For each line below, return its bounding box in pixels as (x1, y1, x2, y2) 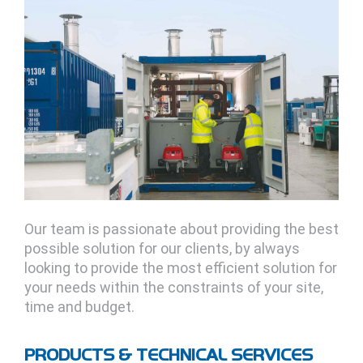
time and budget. (24, 297, 135, 315)
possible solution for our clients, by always (24, 239, 300, 257)
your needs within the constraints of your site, (24, 278, 323, 296)
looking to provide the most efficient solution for (24, 258, 337, 276)
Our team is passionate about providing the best (24, 220, 339, 237)
